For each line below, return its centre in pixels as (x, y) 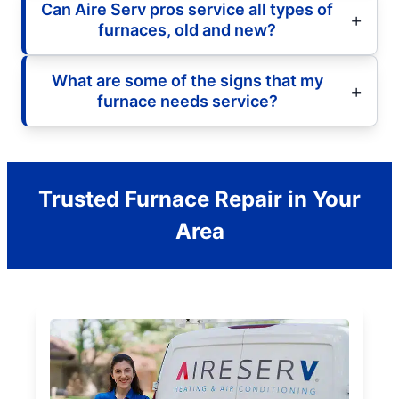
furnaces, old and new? (187, 29)
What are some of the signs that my (187, 80)
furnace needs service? (187, 101)
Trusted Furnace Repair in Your (199, 199)
